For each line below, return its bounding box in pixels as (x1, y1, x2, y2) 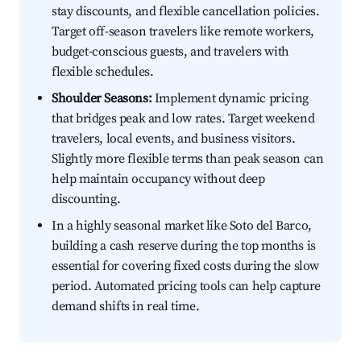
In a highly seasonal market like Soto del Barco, (52, 218, 312, 234)
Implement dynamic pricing (151, 90, 309, 107)
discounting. (52, 191, 121, 208)
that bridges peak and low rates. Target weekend (52, 110, 315, 127)
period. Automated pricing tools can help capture (52, 278, 321, 295)
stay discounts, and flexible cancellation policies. (52, 3, 320, 20)
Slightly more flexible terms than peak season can (52, 151, 324, 168)
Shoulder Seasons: (52, 90, 152, 107)
